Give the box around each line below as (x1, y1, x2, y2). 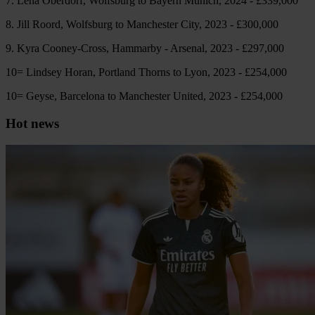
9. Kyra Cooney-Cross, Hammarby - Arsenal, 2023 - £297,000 (6, 42, 284, 55)
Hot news (6, 116, 59, 131)
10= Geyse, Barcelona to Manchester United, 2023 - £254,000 (6, 90, 283, 103)
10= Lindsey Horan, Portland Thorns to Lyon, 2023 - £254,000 (6, 66, 287, 79)
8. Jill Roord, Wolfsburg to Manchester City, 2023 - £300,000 (6, 18, 278, 31)
